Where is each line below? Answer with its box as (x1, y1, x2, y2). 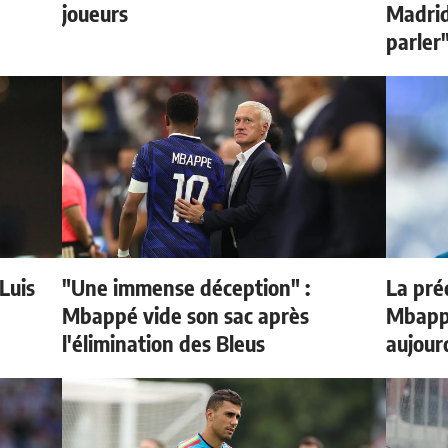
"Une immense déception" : (62, 272, 311, 301)
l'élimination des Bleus (62, 328, 266, 357)
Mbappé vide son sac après (62, 300, 310, 329)
